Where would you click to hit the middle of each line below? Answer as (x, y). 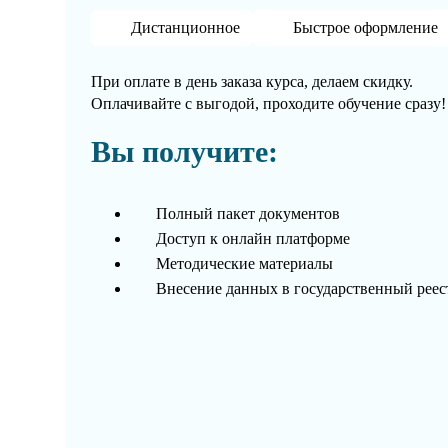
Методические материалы (244, 264)
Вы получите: (184, 152)
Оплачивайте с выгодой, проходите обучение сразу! (268, 104)
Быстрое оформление (365, 28)
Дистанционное (185, 28)
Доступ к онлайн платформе (252, 239)
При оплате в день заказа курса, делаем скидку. (251, 82)
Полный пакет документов (247, 214)
